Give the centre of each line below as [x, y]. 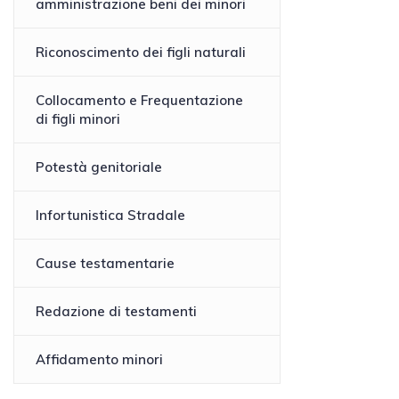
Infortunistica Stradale [110, 216]
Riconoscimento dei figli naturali [141, 53]
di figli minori [78, 119]
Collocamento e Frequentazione [139, 101]
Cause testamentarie [105, 264]
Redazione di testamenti [116, 312]
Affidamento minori [99, 360]
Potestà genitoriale [99, 167]
